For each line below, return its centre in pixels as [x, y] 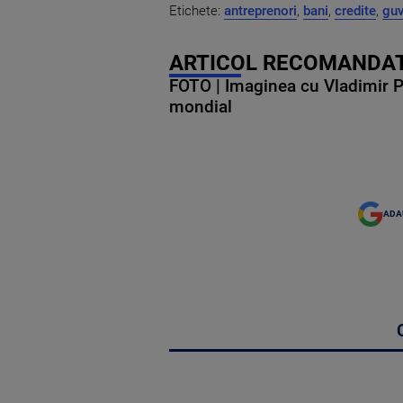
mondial [201, 107]
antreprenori [260, 10]
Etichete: [197, 10]
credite [355, 10]
